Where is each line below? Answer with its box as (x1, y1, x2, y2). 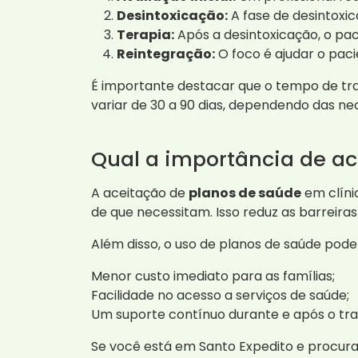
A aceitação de (91, 183, 189, 202)
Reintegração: (117, 44, 215, 63)
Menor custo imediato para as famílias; (91, 266, 335, 285)
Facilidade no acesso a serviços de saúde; (91, 285, 349, 304)
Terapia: (117, 25, 174, 44)
